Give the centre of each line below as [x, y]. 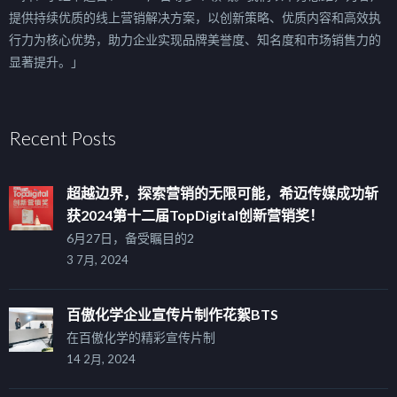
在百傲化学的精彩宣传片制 [141, 337]
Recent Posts [62, 137]
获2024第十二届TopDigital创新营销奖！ [195, 214]
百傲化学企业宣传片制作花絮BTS [172, 314]
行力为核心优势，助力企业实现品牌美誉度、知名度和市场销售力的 [195, 39]
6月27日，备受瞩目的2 [130, 237]
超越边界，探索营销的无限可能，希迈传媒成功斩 [222, 192]
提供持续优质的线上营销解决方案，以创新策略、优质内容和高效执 [195, 17]
